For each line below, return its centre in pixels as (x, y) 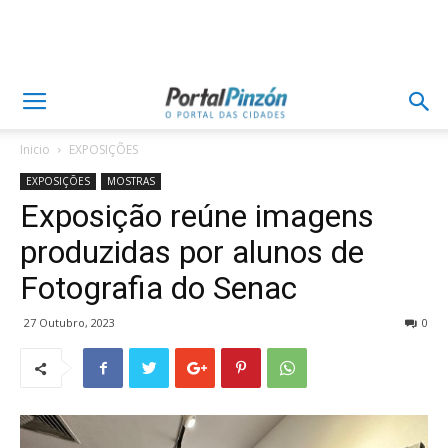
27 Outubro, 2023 (69, 322)
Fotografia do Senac (158, 288)
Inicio (35, 149)
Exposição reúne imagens (197, 216)
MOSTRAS (131, 181)
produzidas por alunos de (192, 252)
